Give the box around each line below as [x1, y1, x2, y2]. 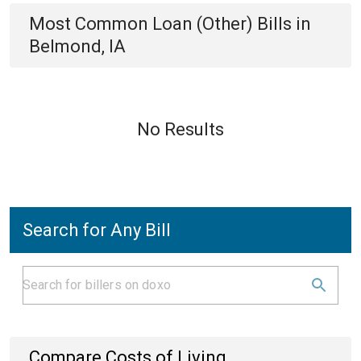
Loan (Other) [152, 14, 253, 34]
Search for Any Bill [23, 220, 171, 240]
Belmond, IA [29, 36, 126, 56]
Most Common [29, 14, 152, 34]
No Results [137, 119, 224, 139]
